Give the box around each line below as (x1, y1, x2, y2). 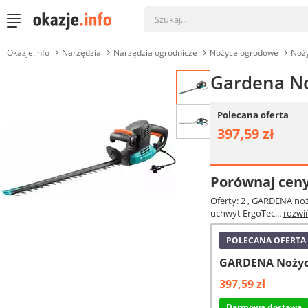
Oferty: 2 (210, 195, 247, 207)
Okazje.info (7, 47, 49, 58)
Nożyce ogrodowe (210, 47, 278, 58)
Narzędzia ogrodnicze (113, 47, 197, 58)
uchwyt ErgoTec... (210, 207, 283, 219)
